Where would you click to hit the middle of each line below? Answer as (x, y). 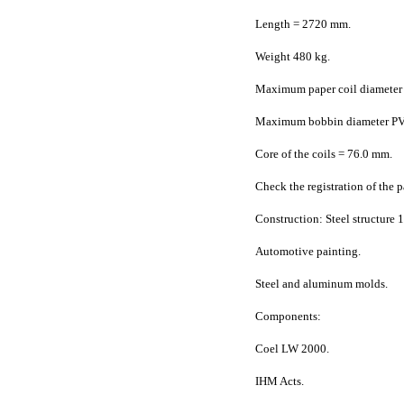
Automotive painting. (308, 251)
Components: (288, 316)
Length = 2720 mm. (303, 24)
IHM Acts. (279, 381)
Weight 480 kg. (292, 56)
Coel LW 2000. (292, 349)
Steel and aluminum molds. (321, 284)
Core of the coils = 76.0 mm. (323, 154)
